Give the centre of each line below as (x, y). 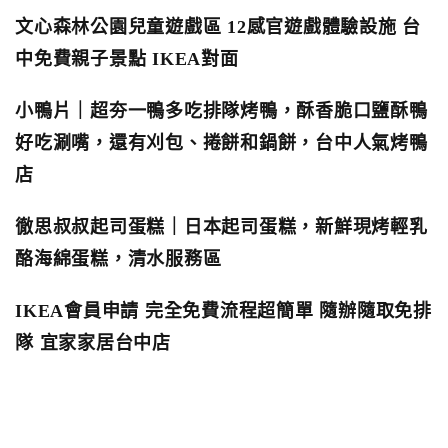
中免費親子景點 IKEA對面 (127, 59)
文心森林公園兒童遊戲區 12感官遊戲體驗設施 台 (218, 27)
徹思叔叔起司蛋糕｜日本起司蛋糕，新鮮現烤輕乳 (221, 227)
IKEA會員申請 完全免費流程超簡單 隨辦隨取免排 (223, 311)
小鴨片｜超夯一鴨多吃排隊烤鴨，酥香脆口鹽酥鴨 (221, 111)
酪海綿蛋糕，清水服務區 (118, 259)
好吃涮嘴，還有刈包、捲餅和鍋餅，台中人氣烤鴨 (221, 143)
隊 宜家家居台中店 (93, 343)
